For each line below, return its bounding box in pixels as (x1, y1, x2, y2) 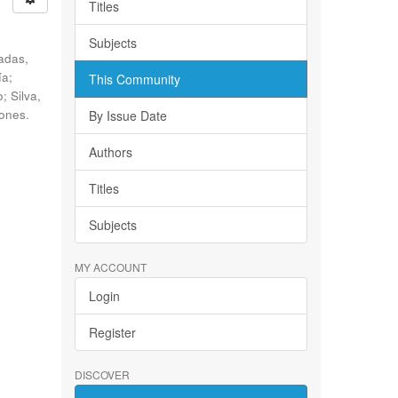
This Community (88, 70, 180, 88)
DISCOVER (74, 367, 130, 382)
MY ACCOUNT (74, 259, 147, 275)
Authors (88, 143, 132, 161)
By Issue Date (88, 107, 167, 124)
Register (88, 323, 136, 341)
